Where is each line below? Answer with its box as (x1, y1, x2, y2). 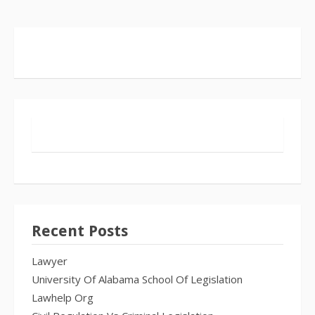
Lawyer (32, 254, 67, 268)
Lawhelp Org (32, 290, 94, 304)
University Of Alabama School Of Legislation (32, 272, 243, 286)
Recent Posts (32, 222, 128, 240)
